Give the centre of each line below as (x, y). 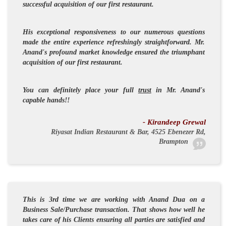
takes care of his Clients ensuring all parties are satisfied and (114, 219)
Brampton (174, 141)
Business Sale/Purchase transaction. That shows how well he (114, 209)
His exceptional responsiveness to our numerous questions (114, 32)
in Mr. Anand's (178, 90)
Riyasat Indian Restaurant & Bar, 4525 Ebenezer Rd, (129, 132)
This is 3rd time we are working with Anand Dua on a (114, 199)
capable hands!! (46, 100)
